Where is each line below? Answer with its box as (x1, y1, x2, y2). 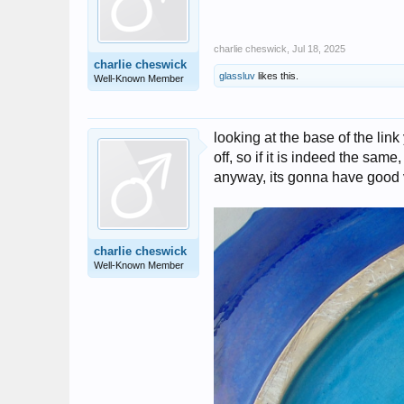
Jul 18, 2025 (292, 42, 345, 54)
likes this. (255, 69, 298, 81)
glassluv (219, 69, 255, 81)
